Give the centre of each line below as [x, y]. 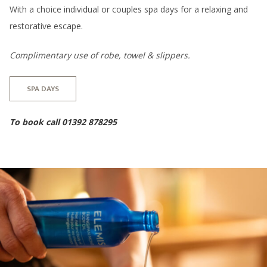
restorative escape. [46, 26]
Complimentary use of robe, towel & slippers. [100, 55]
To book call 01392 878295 [63, 122]
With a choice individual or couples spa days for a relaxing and [129, 10]
